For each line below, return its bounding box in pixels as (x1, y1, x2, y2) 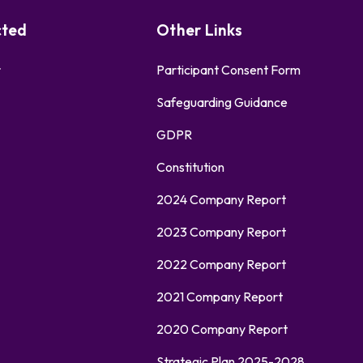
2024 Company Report (156, 191, 286, 208)
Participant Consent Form (156, 62, 301, 79)
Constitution (156, 159, 224, 176)
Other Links (156, 20, 242, 41)
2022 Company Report (156, 256, 286, 273)
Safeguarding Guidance (156, 94, 288, 111)
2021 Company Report (156, 288, 283, 305)
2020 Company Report (156, 321, 288, 338)
